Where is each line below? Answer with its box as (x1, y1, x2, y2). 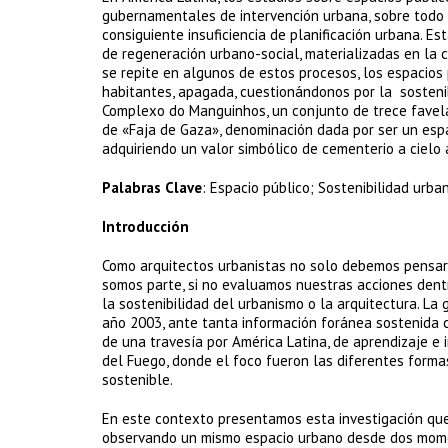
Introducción (102, 217, 189, 236)
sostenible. (102, 370, 173, 389)
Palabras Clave (102, 178, 202, 197)
